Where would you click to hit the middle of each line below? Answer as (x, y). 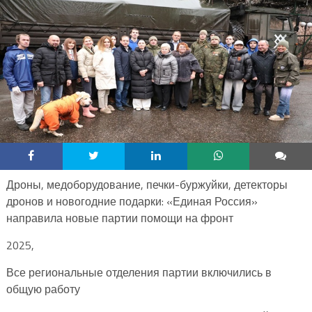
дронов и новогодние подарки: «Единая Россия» (132, 201)
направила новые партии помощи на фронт (119, 218)
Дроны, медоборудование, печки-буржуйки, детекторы (147, 184)
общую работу (43, 289)
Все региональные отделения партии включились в (139, 272)
